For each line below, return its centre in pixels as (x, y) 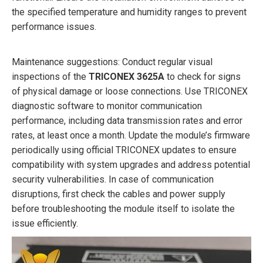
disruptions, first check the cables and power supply (119, 194)
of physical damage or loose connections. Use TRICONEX (130, 91)
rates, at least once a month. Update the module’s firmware (131, 135)
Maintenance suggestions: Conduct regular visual (112, 62)
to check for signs (203, 76)
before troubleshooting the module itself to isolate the (123, 208)
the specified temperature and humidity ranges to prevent (129, 12)
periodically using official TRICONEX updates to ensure (124, 150)
